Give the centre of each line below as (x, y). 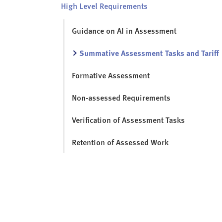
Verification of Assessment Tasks (128, 120)
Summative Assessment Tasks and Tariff (149, 53)
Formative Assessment (111, 75)
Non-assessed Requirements (121, 98)
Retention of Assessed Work (120, 142)
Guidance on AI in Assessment (124, 31)
